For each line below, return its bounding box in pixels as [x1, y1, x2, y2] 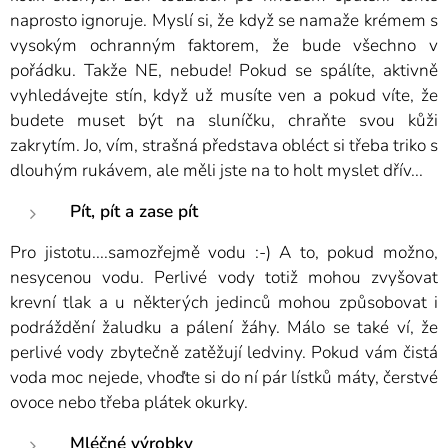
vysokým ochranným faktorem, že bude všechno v [10, 34, 438, 58]
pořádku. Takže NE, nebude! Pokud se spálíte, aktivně [10, 59, 438, 83]
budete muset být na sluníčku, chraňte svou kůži [10, 109, 438, 133]
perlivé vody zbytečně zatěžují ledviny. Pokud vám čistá [10, 341, 438, 365]
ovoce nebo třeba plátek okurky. [10, 391, 248, 415]
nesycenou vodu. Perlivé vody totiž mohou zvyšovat [10, 266, 438, 290]
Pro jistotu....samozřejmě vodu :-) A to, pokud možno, [10, 241, 438, 265]
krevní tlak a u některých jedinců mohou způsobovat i [10, 291, 438, 315]
